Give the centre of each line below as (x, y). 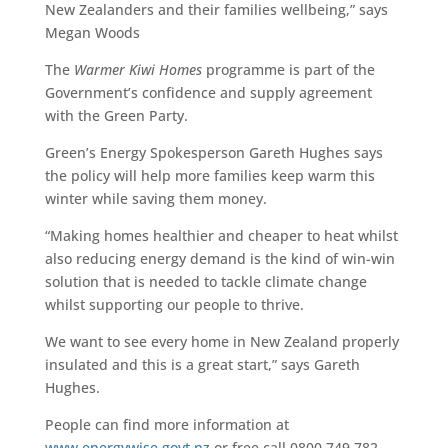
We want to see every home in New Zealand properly (221, 342)
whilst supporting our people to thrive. (174, 305)
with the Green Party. (116, 116)
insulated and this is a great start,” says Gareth (202, 365)
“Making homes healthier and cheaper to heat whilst (221, 236)
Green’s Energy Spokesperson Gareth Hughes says (213, 153)
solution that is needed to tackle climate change (205, 282)
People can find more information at (166, 425)
